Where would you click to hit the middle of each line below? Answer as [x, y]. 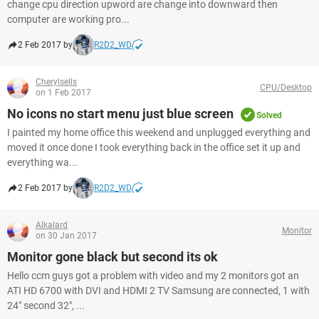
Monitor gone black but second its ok [113, 257]
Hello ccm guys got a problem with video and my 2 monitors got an [153, 276]
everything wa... [42, 162]
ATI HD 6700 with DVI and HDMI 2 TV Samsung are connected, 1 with [158, 291]
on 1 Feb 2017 [63, 93]
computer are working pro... [68, 19]
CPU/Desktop [286, 87]
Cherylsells [56, 82]
